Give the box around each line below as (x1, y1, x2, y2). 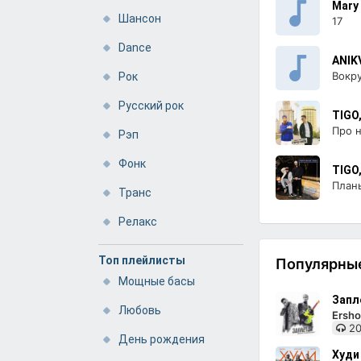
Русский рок (118, 99, 184, 112)
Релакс (118, 215, 157, 228)
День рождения (118, 333, 205, 346)
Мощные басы (118, 275, 195, 288)
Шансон (118, 12, 161, 25)
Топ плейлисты (98, 254, 185, 267)
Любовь (118, 304, 161, 317)
